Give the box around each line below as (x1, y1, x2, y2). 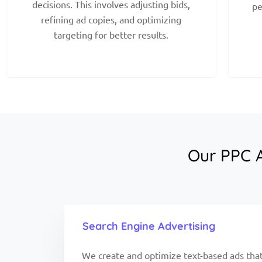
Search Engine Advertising (82, 219, 215, 233)
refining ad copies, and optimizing (40, 13, 181, 25)
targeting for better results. (53, 28, 168, 40)
